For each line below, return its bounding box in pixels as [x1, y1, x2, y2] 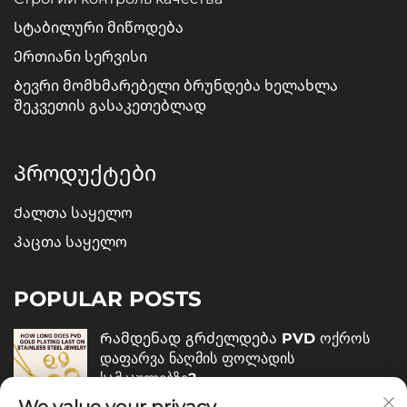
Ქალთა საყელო [14, 203, 133, 222]
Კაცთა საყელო [14, 233, 127, 251]
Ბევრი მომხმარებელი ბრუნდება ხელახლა [14, 76, 338, 94]
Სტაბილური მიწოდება [14, 18, 184, 36]
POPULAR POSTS [14, 285, 202, 312]
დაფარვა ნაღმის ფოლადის [100, 349, 294, 367]
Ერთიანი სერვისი [14, 47, 147, 65]
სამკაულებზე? [100, 369, 196, 387]
